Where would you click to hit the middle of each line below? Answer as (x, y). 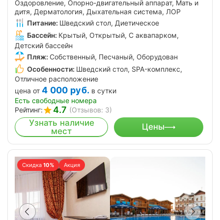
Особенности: (51, 69)
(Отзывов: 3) (91, 110)
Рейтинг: (29, 110)
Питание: (42, 23)
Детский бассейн (44, 45)
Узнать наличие (61, 123)
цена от (27, 91)
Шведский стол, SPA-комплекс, (129, 69)
